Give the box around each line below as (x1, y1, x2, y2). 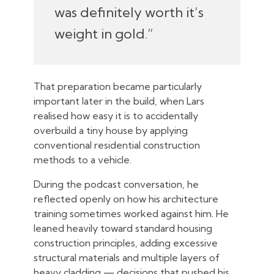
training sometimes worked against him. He (34, 207, 229, 220)
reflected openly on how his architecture (34, 192, 218, 205)
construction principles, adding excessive (34, 236, 218, 249)
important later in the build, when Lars (34, 94, 204, 107)
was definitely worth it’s (54, 3, 204, 21)
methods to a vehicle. (34, 153, 131, 166)
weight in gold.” (54, 24, 154, 42)
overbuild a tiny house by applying (34, 124, 188, 136)
